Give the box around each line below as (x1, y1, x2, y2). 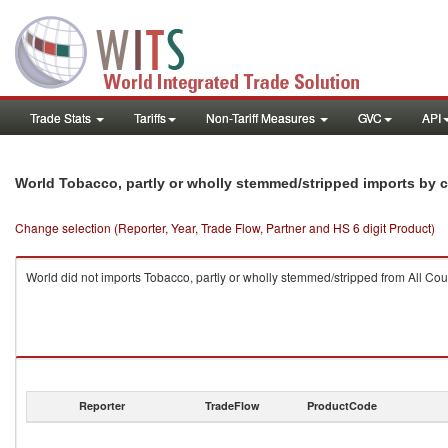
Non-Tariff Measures (206, 109, 318, 126)
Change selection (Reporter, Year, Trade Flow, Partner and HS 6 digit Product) (15, 219, 435, 236)
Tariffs (134, 109, 166, 126)
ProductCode (307, 398, 377, 413)
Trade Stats (30, 109, 94, 126)
